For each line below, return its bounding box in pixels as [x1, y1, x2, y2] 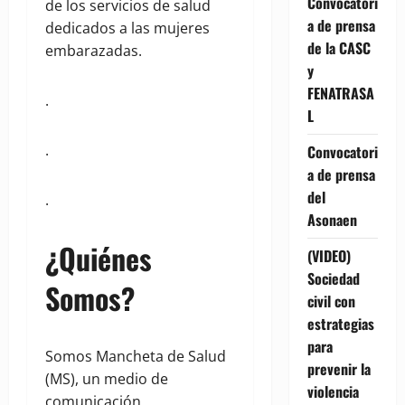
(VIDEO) [306, 244, 351, 267]
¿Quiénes [45, 237, 152, 280]
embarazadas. [45, 41, 142, 61]
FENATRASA [306, 81, 374, 104]
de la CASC [306, 36, 371, 59]
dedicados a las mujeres [45, 18, 210, 39]
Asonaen [306, 208, 357, 231]
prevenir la [306, 357, 371, 380]
